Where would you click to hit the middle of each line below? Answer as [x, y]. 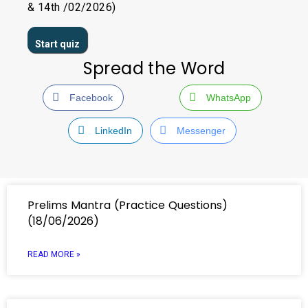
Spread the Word [154, 68]
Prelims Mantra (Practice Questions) [128, 205]
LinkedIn [113, 131]
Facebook [91, 98]
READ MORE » [54, 254]
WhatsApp [229, 98]
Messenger [201, 131]
